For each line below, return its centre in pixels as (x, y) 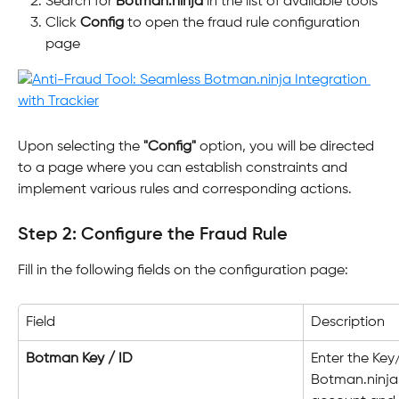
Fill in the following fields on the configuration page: (183, 271)
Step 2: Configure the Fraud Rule (153, 236)
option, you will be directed (287, 147)
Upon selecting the (81, 147)
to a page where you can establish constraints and (184, 169)
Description (348, 322)
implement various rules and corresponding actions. (185, 190)
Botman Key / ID (79, 358)
